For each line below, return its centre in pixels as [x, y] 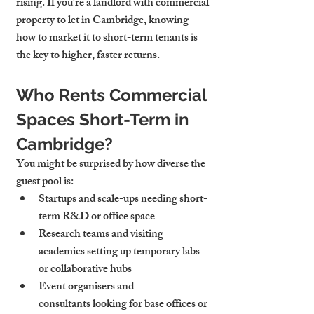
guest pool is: [45, 183]
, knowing [167, 21]
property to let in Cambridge [80, 21]
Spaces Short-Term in [105, 120]
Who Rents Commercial [114, 95]
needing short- [173, 200]
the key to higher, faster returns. [88, 56]
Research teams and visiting [102, 235]
